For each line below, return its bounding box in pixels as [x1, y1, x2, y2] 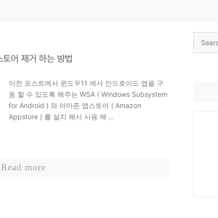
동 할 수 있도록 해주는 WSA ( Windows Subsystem [9, 90, 167, 98]
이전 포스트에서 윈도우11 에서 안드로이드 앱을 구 [9, 78, 163, 87]
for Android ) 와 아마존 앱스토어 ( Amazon [9, 101, 141, 109]
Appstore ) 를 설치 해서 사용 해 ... [9, 112, 114, 121]
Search [192, 33, 215, 42]
